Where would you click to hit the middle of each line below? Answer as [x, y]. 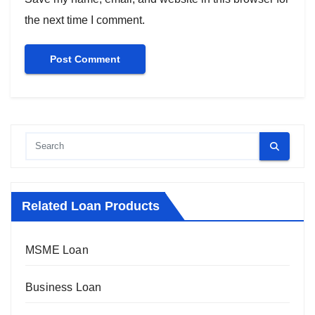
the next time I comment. [85, 20]
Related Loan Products [91, 206]
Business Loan [64, 287]
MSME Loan [57, 250]
